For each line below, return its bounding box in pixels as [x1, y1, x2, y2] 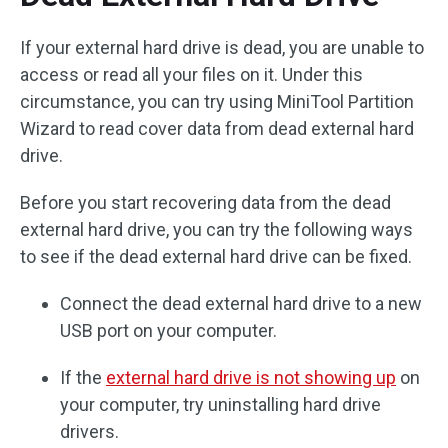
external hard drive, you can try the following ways [20, 219, 413, 240]
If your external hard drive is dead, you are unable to [20, 37, 424, 58]
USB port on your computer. [60, 320, 277, 341]
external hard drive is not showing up [106, 367, 396, 388]
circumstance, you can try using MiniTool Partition [20, 91, 414, 112]
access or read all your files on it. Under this [20, 64, 363, 85]
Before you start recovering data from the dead [20, 192, 391, 213]
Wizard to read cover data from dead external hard [20, 118, 414, 139]
